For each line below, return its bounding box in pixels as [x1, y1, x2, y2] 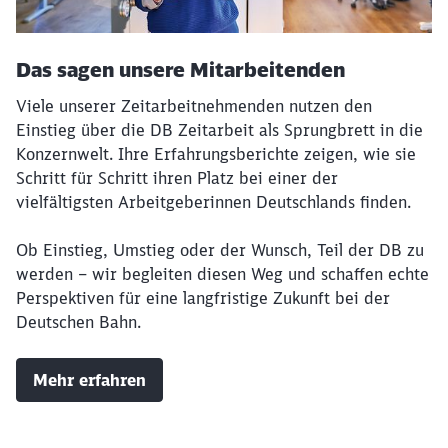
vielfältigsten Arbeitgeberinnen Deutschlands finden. [16, 192, 411, 213]
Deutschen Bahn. [16, 312, 141, 333]
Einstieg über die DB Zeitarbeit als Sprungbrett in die [16, 120, 423, 141]
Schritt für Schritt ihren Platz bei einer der [16, 168, 338, 189]
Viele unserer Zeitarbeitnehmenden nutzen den [16, 96, 372, 117]
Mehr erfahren [33, 370, 146, 391]
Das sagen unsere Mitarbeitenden [16, 57, 345, 83]
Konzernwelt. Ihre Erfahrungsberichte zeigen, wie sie [16, 144, 416, 165]
